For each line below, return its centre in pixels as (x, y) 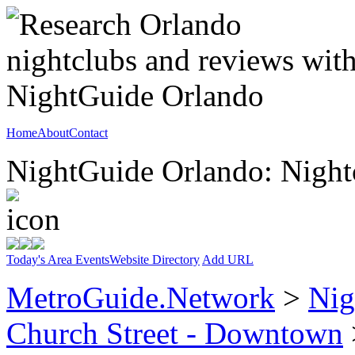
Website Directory (155, 260)
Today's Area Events (58, 260)
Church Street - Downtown (175, 333)
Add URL (228, 260)
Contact (88, 133)
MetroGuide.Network (141, 298)
